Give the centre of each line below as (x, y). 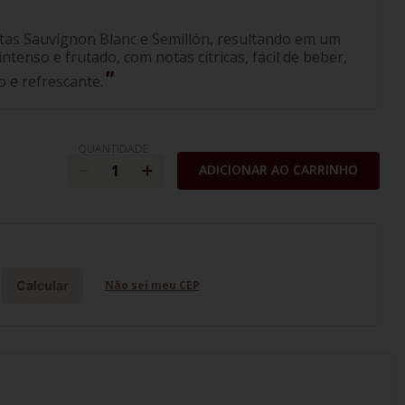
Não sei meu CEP (152, 285)
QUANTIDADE (113, 149)
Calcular (42, 285)
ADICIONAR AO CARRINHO (278, 170)
